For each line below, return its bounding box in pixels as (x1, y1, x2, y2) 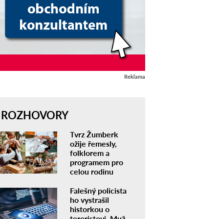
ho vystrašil (69, 195, 109, 204)
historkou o (69, 204, 109, 214)
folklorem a (69, 148, 109, 157)
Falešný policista (69, 185, 127, 195)
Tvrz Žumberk (69, 129, 118, 139)
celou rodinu (69, 166, 113, 176)
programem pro (69, 157, 123, 167)
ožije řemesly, (69, 138, 117, 148)
